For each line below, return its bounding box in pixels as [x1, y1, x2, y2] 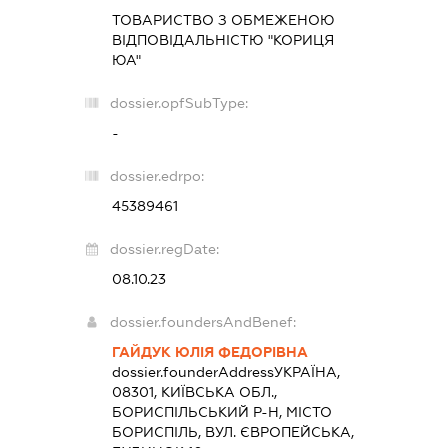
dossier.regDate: [110, 241, 220, 258]
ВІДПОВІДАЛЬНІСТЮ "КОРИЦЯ [112, 32, 335, 49]
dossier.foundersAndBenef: [110, 314, 297, 331]
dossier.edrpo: [110, 168, 205, 185]
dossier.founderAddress [112, 364, 275, 381]
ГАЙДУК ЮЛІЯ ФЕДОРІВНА [112, 344, 309, 361]
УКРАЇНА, [274, 364, 341, 381]
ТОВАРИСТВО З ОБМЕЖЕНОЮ [112, 12, 336, 29]
